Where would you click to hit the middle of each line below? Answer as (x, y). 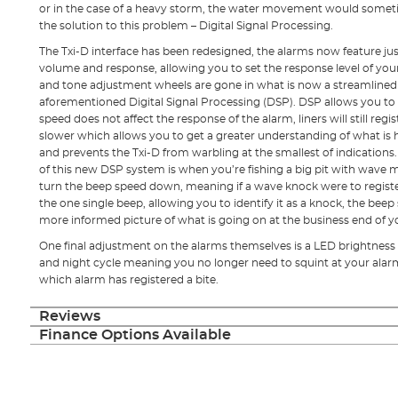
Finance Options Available (135, 334)
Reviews (69, 316)
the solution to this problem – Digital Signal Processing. (186, 25)
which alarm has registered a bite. (128, 279)
